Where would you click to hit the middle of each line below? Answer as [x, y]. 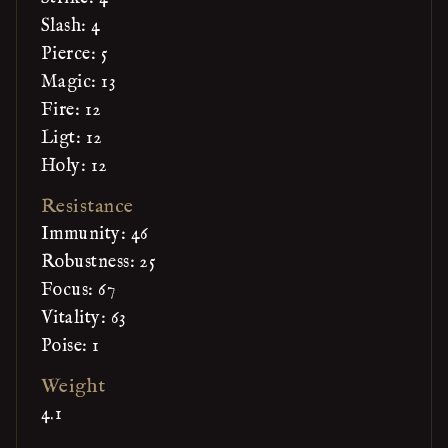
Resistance [87, 206]
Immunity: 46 [95, 234]
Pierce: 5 [75, 54]
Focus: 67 [78, 290]
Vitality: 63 [84, 318]
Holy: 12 [74, 166]
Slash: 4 [71, 26]
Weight [73, 386]
